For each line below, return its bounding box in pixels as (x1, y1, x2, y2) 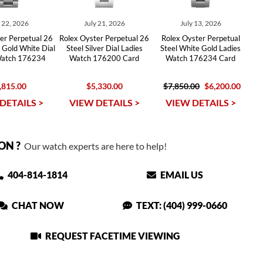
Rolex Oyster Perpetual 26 (59, 33, 150, 43)
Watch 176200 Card (69, 53, 140, 63)
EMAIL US (159, 169, 204, 180)
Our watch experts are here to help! (20, 140, 167, 151)
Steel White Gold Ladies (160, 43, 241, 53)
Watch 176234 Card (166, 53, 236, 63)
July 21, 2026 (83, 19, 125, 28)
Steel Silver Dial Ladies (66, 43, 143, 53)
